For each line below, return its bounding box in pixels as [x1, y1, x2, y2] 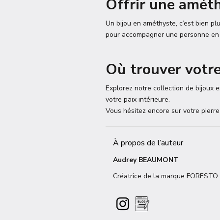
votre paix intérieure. [106, 95, 170, 104]
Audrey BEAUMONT [113, 155, 179, 165]
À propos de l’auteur [113, 137, 183, 148]
